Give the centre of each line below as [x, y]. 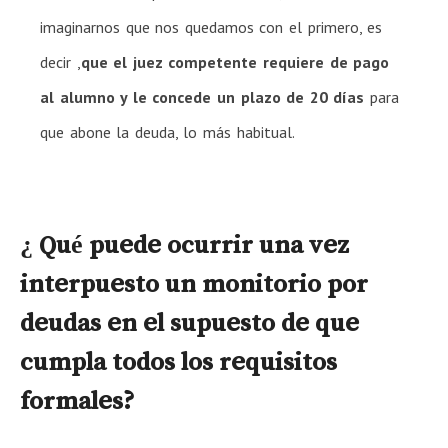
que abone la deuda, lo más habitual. [167, 131]
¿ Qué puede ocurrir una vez [184, 243]
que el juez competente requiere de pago [235, 61]
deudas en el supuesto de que [189, 321]
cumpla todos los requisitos [178, 360]
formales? [77, 399]
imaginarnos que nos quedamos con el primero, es [211, 26]
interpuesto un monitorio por [194, 282]
